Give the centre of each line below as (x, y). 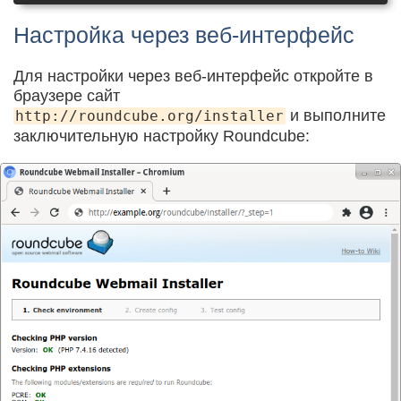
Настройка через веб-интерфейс (184, 34)
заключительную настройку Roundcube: (162, 136)
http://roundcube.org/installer (149, 115)
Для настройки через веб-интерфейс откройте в (193, 76)
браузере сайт (67, 95)
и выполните (336, 115)
